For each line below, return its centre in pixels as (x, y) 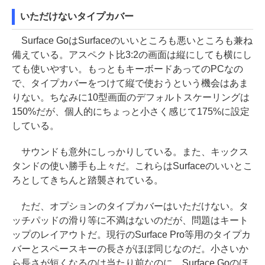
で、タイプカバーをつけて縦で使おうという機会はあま (130, 83)
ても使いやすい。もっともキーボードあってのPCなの (127, 69)
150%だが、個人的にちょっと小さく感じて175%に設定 (131, 112)
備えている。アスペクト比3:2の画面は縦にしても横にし (132, 55)
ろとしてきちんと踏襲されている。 (88, 180)
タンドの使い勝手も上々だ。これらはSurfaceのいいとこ (132, 166)
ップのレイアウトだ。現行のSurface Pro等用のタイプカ (131, 235)
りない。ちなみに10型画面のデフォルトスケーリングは (131, 98)
